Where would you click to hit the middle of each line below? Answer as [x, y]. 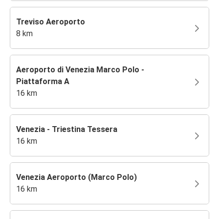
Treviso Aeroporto [51, 22]
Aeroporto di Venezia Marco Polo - [80, 69]
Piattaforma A [43, 81]
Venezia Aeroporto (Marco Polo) [77, 177]
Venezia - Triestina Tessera [67, 129]
